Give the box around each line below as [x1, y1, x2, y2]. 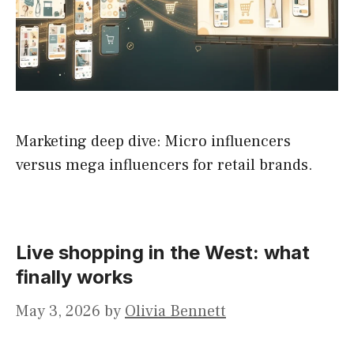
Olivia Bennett [125, 301, 226, 322]
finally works [16, 265, 133, 289]
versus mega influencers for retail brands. [16, 155, 313, 176]
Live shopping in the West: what [16, 241, 310, 265]
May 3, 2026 [16, 301, 100, 322]
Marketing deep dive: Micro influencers [16, 131, 291, 153]
